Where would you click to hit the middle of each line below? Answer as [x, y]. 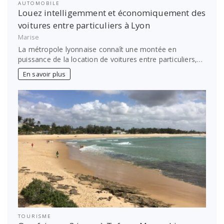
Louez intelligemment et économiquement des [112, 13]
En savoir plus [44, 74]
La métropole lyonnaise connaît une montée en [97, 49]
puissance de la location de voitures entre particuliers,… [110, 59]
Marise [29, 37]
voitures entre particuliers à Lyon [84, 25]
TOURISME [35, 216]
